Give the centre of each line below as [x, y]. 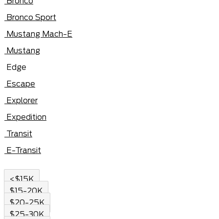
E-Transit [24, 150]
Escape [21, 84]
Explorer [22, 100]
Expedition [26, 117]
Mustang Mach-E [39, 34]
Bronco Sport [31, 17]
